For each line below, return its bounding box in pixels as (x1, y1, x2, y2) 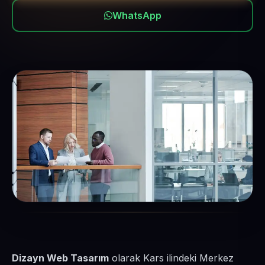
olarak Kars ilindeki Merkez (109, 252, 234, 264)
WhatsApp (112, 9, 161, 21)
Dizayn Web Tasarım (12, 252, 109, 264)
